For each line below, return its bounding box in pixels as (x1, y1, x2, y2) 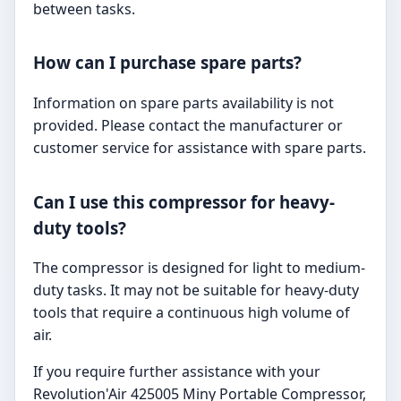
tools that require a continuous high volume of (33, 303, 350, 323)
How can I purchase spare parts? (33, 51, 302, 74)
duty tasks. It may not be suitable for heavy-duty (33, 280, 359, 301)
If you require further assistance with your (33, 362, 320, 382)
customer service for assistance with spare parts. (33, 138, 366, 158)
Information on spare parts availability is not (33, 93, 334, 113)
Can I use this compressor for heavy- (33, 190, 335, 213)
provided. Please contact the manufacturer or (33, 115, 343, 135)
